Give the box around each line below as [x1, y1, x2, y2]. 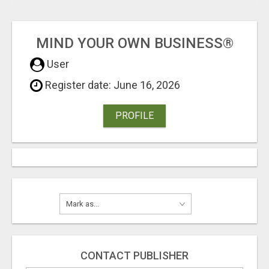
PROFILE [115, 109, 154, 121]
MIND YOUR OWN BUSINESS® [35, 34, 234, 52]
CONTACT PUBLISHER [80, 249, 189, 262]
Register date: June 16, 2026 [43, 78, 180, 91]
